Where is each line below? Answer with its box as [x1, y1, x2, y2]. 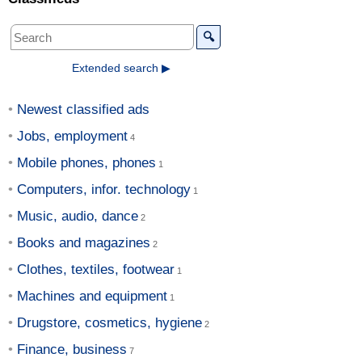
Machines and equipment [17, 288, 167, 305]
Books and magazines [17, 235, 150, 251]
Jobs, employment [17, 128, 128, 145]
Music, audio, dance [17, 208, 138, 225]
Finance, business [17, 342, 127, 358]
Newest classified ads [17, 102, 149, 118]
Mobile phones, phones [17, 155, 156, 171]
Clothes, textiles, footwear [17, 262, 175, 278]
